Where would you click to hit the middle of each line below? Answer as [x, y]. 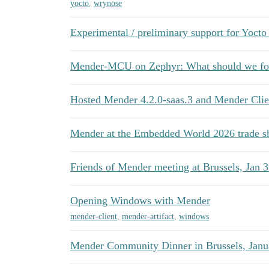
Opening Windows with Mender [140, 201]
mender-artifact [148, 216]
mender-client [94, 216]
